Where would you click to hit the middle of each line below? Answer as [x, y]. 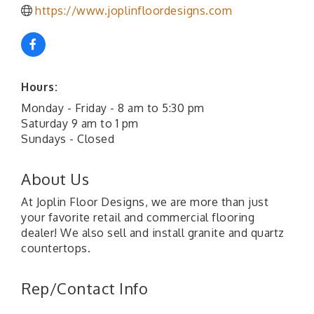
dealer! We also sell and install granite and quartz [153, 232]
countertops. [56, 248]
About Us [55, 178]
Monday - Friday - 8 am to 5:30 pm [113, 108]
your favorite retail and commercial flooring [138, 217]
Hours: [39, 87]
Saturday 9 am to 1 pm [80, 123]
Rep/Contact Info [84, 288]
